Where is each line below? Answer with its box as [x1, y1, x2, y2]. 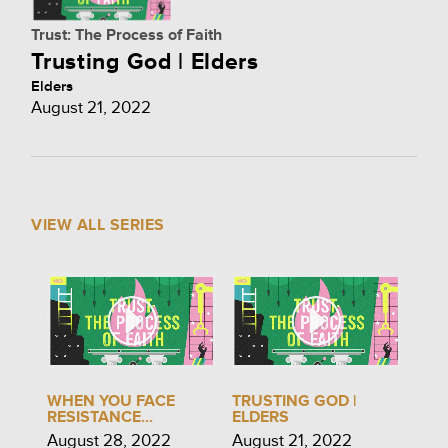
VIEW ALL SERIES [31, 215, 165, 235]
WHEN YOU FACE [46, 391, 175, 412]
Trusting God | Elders [31, 48, 259, 76]
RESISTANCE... [46, 407, 153, 428]
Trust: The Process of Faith [31, 25, 223, 45]
